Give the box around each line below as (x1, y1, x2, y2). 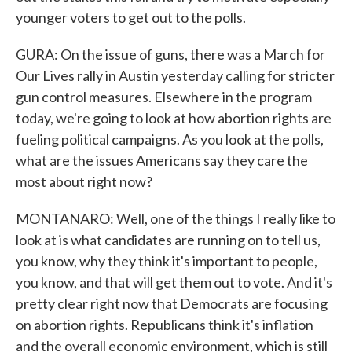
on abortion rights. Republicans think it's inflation (16, 316, 313, 333)
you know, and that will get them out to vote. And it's (16, 273, 332, 291)
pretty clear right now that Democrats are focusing (16, 295, 328, 312)
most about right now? (16, 173, 152, 190)
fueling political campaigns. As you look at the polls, (16, 130, 324, 148)
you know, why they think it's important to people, (16, 252, 317, 269)
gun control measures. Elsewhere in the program (16, 88, 312, 105)
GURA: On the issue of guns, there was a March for (16, 46, 325, 63)
